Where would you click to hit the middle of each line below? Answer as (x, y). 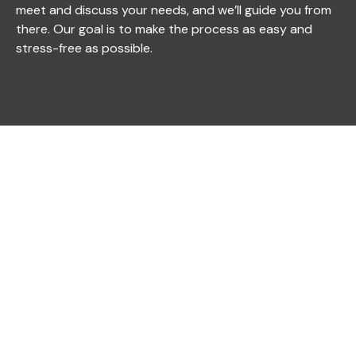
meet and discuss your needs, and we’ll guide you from (174, 10)
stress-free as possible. (84, 48)
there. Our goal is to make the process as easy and (164, 29)
